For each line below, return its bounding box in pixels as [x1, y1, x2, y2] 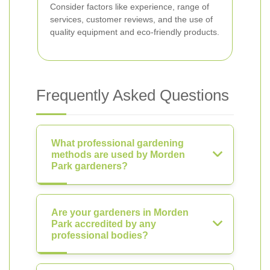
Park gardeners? [51, 161, 128, 171]
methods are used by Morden [51, 149, 185, 160]
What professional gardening [51, 138, 184, 148]
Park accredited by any [51, 219, 156, 229]
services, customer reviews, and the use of [50, 14, 213, 24]
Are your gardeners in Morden [51, 207, 189, 218]
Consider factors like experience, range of [50, 2, 209, 11]
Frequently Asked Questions [36, 86, 229, 104]
